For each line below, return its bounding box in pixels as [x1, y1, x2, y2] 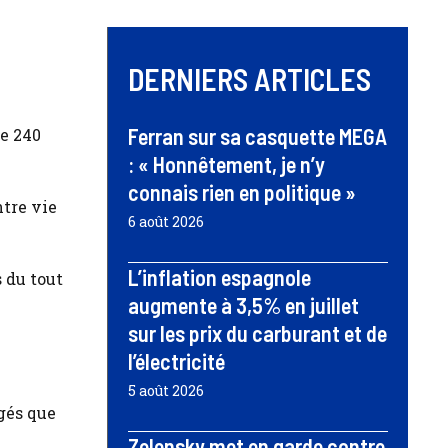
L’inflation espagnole [128, 264, 311, 291]
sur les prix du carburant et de [128, 320, 387, 347]
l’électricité [128, 348, 225, 375]
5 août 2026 [128, 381, 204, 401]
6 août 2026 [128, 212, 204, 232]
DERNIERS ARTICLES [128, 61, 371, 98]
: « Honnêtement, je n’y [128, 151, 325, 178]
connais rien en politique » [128, 179, 356, 206]
